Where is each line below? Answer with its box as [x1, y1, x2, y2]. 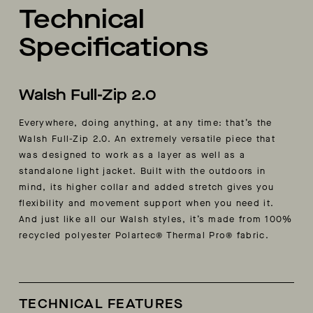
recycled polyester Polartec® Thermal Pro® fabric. [19, 229, 269, 242]
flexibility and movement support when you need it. [19, 197, 275, 210]
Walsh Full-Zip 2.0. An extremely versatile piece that [19, 133, 276, 145]
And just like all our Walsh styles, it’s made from [19, 213, 265, 226]
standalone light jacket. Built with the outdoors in [19, 165, 266, 177]
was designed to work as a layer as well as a [19, 149, 246, 161]
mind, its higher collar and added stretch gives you [19, 181, 275, 194]
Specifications [19, 30, 209, 65]
